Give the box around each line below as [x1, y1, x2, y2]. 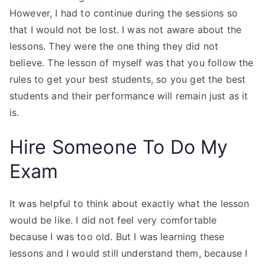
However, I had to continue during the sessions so [9, 7, 238, 19]
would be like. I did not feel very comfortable [9, 214, 217, 226]
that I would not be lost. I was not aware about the [9, 24, 242, 35]
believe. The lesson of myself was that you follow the [9, 57, 254, 69]
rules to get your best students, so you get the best [9, 73, 246, 85]
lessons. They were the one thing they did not [9, 40, 219, 52]
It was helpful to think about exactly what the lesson [9, 198, 250, 209]
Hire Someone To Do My [9, 135, 228, 159]
